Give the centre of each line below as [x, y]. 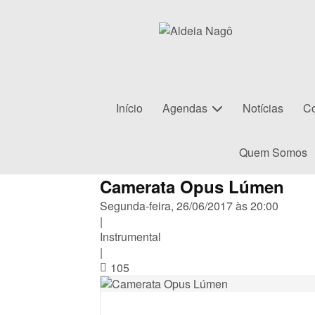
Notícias [263, 108]
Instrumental [130, 237]
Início [129, 108]
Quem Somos [273, 152]
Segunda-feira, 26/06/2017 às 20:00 [189, 206]
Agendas [185, 108]
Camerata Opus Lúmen [192, 186]
